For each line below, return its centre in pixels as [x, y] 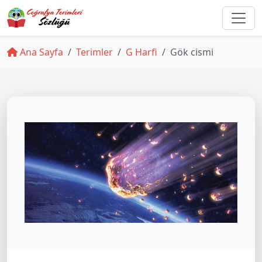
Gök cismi [192, 52]
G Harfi [142, 52]
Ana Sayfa [40, 52]
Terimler [94, 52]
